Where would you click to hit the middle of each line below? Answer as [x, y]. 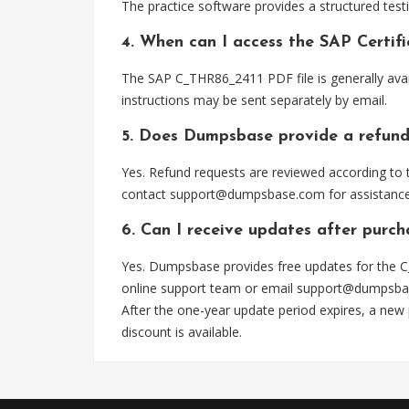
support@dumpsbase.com [247, 194]
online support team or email [209, 288]
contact [146, 194]
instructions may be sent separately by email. [254, 100]
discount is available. [182, 332]
